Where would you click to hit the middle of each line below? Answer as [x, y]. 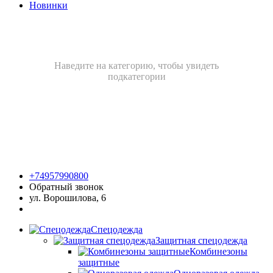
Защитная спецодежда [201, 241]
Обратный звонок [66, 187]
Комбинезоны [218, 252]
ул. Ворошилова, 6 [68, 198]
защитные [99, 263]
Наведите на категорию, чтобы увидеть [136, 66]
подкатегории [136, 77]
